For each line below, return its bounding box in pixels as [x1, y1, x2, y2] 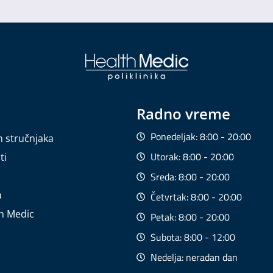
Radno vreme [136, 103, 230, 124]
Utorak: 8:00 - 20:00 [150, 149, 234, 164]
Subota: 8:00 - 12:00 [150, 229, 235, 244]
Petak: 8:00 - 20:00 [150, 209, 230, 224]
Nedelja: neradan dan [150, 249, 238, 264]
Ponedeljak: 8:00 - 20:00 [150, 129, 251, 144]
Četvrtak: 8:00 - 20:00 [150, 189, 242, 204]
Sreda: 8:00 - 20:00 [150, 169, 230, 184]
